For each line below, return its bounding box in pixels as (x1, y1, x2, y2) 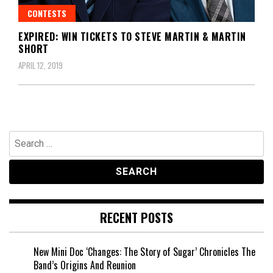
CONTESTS (27, 6, 66, 19)
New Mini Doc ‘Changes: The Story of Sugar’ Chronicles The (34, 244, 255, 259)
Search (9, 129, 35, 144)
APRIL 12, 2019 (18, 58, 63, 71)
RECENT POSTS (100, 208, 173, 227)
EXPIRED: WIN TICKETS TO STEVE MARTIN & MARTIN (18, 29, 246, 44)
